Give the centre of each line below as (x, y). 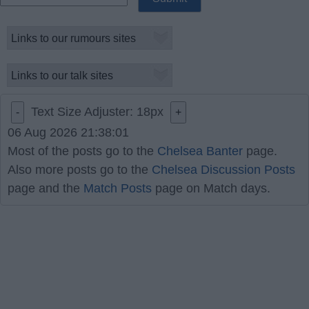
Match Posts (118, 188)
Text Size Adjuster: (84, 112)
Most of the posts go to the (82, 151)
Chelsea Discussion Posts (223, 170)
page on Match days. (211, 188)
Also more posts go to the (80, 170)
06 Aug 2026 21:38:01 (68, 132)
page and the (46, 188)
